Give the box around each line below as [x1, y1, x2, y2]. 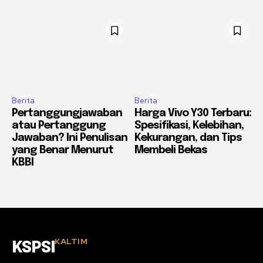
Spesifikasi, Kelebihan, [134, 120, 244, 131]
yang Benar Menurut [12, 144, 113, 156]
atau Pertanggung [12, 120, 106, 131]
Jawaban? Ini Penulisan [12, 132, 127, 143]
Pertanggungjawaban [12, 107, 122, 119]
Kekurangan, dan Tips [134, 132, 242, 143]
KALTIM [55, 235, 87, 247]
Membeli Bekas [134, 144, 207, 156]
